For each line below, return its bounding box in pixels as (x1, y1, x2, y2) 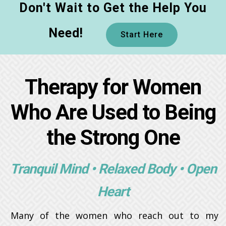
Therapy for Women (25, 75, 201, 99)
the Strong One (46, 125, 180, 150)
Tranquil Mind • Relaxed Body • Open (10, 161, 216, 177)
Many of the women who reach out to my (11, 209, 218, 221)
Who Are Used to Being (10, 100, 216, 125)
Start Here (121, 30, 163, 39)
